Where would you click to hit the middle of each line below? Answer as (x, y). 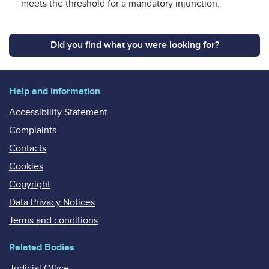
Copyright (30, 184)
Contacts (28, 148)
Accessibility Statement (58, 112)
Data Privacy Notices (52, 202)
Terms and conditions (53, 220)
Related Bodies (42, 247)
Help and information (55, 91)
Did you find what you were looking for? (134, 45)
